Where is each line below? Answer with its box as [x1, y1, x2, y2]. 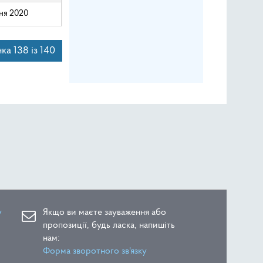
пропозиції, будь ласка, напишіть [43, 220, 176, 230]
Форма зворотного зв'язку [43, 246, 147, 256]
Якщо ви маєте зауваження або [43, 207, 167, 217]
